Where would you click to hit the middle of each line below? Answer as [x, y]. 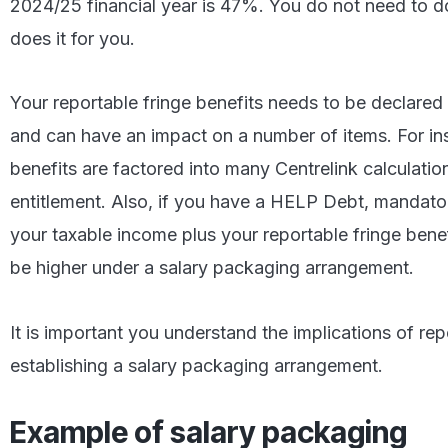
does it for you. [72, 38]
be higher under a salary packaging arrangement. [212, 268]
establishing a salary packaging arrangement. [196, 365]
